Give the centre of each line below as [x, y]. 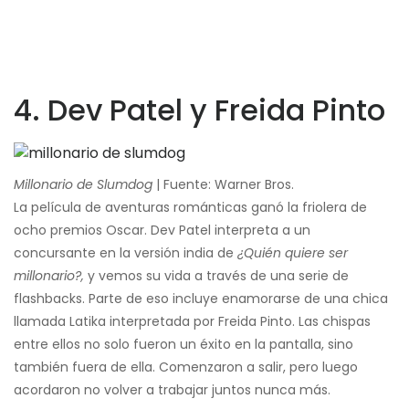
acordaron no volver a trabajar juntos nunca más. [172, 389]
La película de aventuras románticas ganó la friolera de [190, 207]
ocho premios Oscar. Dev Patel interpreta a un [162, 230]
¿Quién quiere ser [293, 252]
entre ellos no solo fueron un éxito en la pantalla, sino [184, 344]
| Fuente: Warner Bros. [223, 184]
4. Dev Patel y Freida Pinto [199, 110]
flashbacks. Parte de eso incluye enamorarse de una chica [201, 298]
